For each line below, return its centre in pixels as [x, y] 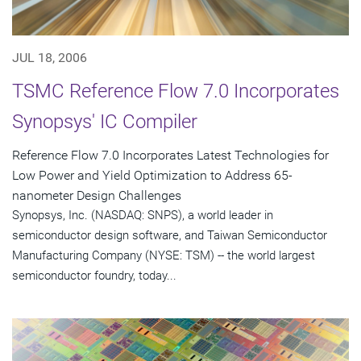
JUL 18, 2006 [50, 58]
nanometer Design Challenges [97, 195]
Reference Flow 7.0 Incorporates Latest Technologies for [170, 155]
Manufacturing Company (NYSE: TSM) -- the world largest [164, 255]
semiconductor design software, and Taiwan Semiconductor [170, 235]
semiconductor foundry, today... [94, 276]
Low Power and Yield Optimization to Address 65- [152, 175]
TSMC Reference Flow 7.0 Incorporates [176, 91]
